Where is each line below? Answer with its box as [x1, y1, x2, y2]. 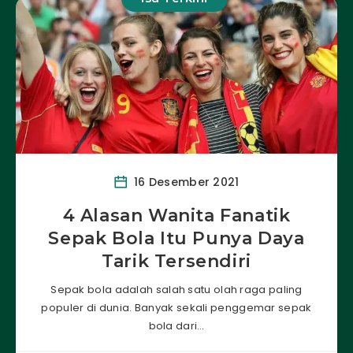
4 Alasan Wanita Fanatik [62, 204, 291, 226]
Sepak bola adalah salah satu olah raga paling [50, 281, 303, 297]
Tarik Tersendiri [102, 250, 251, 272]
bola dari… [148, 318, 205, 333]
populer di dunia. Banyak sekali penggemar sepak [41, 299, 312, 315]
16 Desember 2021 [130, 173, 240, 190]
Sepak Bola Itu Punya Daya [48, 227, 305, 249]
